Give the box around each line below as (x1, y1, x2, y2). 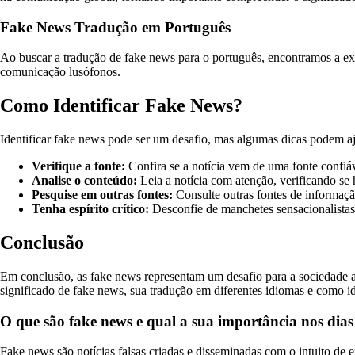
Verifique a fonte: (32, 159, 125, 174)
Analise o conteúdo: (32, 174, 137, 188)
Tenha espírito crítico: (32, 202, 149, 216)
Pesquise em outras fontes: (32, 188, 173, 202)
